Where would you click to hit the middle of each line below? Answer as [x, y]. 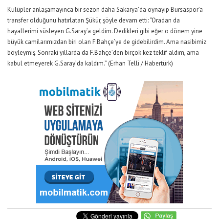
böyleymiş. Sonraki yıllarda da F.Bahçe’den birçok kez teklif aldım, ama [103, 52]
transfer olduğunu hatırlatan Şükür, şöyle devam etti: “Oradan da [94, 20]
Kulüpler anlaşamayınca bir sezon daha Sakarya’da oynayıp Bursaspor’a [105, 9]
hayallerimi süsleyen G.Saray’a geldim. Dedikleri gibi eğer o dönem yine [105, 31]
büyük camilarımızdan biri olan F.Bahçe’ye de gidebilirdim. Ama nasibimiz [107, 42]
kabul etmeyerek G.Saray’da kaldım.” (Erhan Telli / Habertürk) [90, 63]
